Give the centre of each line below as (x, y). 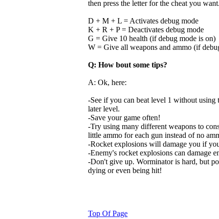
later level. (104, 109)
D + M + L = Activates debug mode (143, 21)
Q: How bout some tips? (128, 65)
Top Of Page (108, 213)
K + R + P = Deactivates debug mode (146, 30)
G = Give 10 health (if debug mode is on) (152, 38)
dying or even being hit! (125, 170)
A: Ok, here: (107, 82)
